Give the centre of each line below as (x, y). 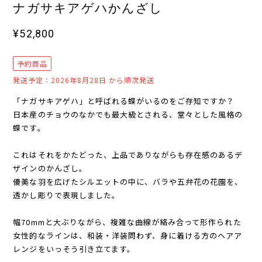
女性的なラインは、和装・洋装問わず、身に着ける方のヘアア (128, 235)
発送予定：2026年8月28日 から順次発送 (84, 80)
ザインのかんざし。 (50, 168)
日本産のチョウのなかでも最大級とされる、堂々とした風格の (128, 114)
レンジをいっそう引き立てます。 (74, 249)
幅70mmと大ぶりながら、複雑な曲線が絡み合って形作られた (127, 222)
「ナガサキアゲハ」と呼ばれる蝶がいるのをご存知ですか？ (128, 101)
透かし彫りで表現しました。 (66, 195)
